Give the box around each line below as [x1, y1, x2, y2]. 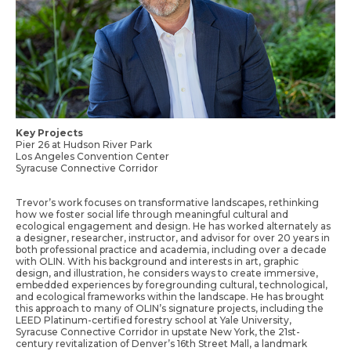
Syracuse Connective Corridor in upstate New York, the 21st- [16, 326, 300, 338]
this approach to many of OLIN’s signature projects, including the [16, 302, 324, 315]
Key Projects [16, 126, 83, 139]
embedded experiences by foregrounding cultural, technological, [16, 279, 327, 291]
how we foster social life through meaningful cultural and [16, 208, 288, 221]
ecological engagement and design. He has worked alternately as [16, 220, 331, 233]
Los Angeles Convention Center [16, 150, 169, 162]
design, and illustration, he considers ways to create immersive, [16, 267, 318, 280]
